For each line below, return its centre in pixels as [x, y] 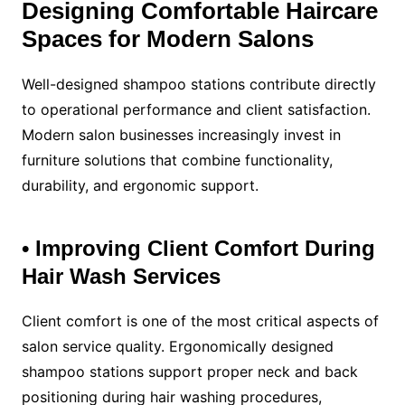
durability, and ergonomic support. [140, 185]
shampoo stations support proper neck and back [189, 371]
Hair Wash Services [121, 276]
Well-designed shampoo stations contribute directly [198, 84]
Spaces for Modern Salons [167, 38]
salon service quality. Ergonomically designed [177, 346]
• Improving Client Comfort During [198, 248]
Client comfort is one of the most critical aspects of [200, 320]
